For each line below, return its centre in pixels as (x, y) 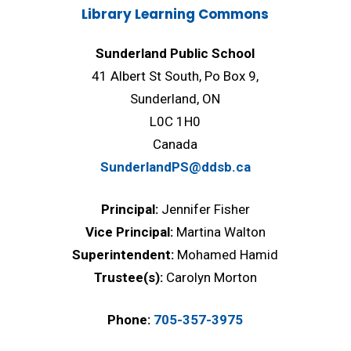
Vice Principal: (130, 232)
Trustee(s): (130, 277)
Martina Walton (221, 232)
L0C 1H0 (175, 121)
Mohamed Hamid (228, 254)
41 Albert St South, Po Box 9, (175, 76)
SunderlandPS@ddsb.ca (175, 166)
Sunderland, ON (175, 98)
